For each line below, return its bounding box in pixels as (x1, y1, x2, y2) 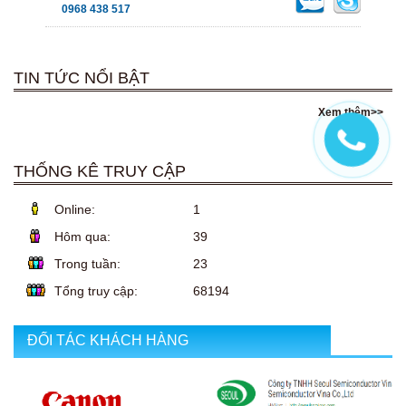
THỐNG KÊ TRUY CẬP (14, 162, 186, 181)
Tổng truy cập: (54, 284, 138, 299)
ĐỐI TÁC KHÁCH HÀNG (27, 333, 188, 349)
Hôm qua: (54, 229, 111, 245)
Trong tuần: (54, 256, 121, 272)
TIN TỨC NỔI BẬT (14, 69, 150, 88)
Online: (54, 202, 95, 217)
